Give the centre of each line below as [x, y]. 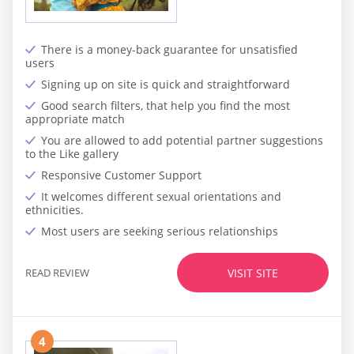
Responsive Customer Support [121, 175]
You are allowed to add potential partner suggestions [182, 141]
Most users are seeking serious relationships [160, 232]
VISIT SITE [253, 273]
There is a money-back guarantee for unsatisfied [169, 50]
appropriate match [75, 119]
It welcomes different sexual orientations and [161, 197]
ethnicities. [55, 210]
